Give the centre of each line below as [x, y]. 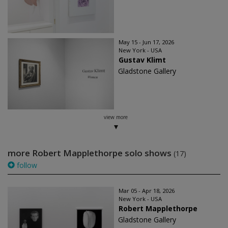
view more [116, 117]
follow [26, 165]
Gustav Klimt [142, 60]
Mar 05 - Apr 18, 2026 [147, 191]
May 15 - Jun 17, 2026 [146, 42]
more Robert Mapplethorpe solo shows [91, 153]
